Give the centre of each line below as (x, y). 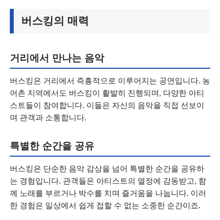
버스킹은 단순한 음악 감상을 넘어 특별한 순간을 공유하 (107, 168)
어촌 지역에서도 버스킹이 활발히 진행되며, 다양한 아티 (107, 93)
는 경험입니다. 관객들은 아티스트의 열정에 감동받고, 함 (108, 181)
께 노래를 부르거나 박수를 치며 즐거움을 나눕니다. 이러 (108, 193)
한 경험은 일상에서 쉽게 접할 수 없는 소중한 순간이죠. (105, 205)
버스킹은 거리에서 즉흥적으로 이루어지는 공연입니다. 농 (110, 81)
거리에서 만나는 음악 (57, 58)
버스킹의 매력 (55, 21)
